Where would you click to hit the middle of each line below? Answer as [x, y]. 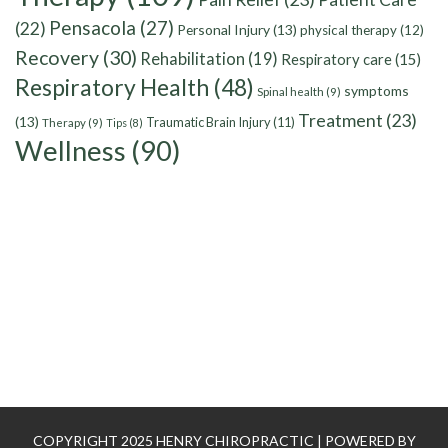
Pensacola [92, 28]
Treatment [340, 120]
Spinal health [290, 92]
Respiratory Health [112, 87]
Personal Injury [223, 30]
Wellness [70, 151]
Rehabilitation [192, 59]
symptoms [376, 91]
